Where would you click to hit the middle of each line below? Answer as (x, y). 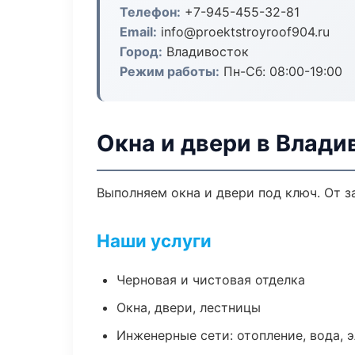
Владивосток (206, 52)
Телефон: (150, 12)
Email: (138, 32)
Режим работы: (170, 71)
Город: (141, 52)
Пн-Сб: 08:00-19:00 (281, 71)
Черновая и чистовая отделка (211, 280)
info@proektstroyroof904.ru (243, 32)
